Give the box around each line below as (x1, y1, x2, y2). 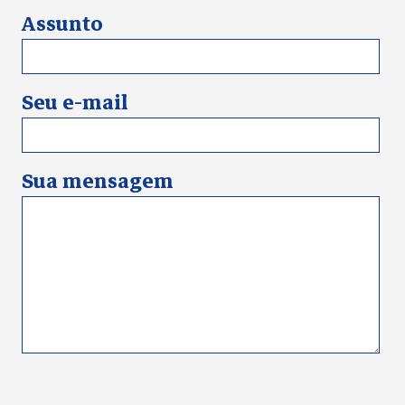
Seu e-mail (22, 85, 128, 120)
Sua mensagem (22, 164, 174, 199)
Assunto (22, 6, 103, 42)
